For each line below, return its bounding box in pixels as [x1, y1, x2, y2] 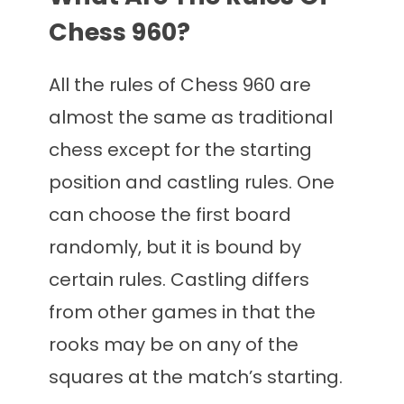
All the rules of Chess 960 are [49, 72, 311, 98]
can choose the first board [49, 202, 291, 228]
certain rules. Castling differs [49, 267, 309, 293]
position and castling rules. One [49, 170, 335, 196]
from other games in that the [49, 299, 316, 326]
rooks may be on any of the [49, 332, 298, 358]
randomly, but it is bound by [49, 234, 301, 261]
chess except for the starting [49, 137, 312, 163]
